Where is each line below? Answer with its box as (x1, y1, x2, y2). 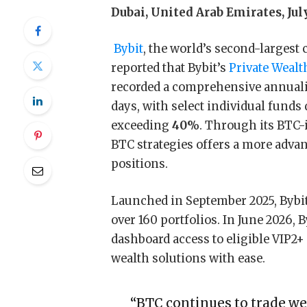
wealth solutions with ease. (111, 251, 269, 266)
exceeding (111, 119, 173, 134)
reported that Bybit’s (111, 61, 230, 76)
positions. (111, 157, 169, 172)
